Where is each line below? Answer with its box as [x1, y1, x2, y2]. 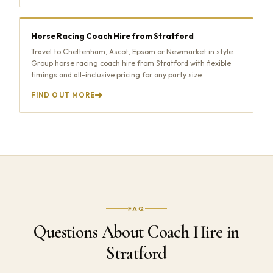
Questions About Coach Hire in [34, 221, 239, 243]
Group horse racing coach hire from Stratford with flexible [31, 58, 231, 68]
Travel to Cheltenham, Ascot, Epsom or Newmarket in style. [31, 46, 235, 56]
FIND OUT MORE [31, 90, 96, 99]
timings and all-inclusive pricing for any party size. [31, 69, 204, 79]
